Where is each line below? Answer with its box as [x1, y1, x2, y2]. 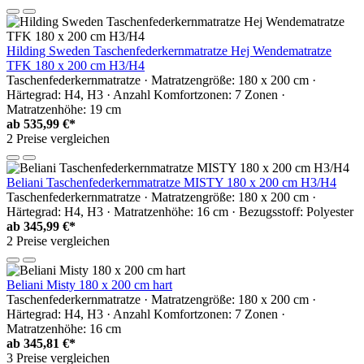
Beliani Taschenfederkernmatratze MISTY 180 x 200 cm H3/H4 [6, 175, 336, 189]
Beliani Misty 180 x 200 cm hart [6, 277, 172, 292]
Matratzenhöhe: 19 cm [6, 102, 121, 116]
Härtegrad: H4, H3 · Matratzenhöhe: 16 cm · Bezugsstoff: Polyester [6, 204, 353, 219]
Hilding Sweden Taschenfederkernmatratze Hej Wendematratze [6, 43, 331, 58]
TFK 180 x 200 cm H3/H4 [6, 58, 145, 72]
